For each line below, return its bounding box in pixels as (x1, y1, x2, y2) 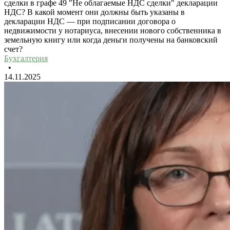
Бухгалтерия (4, 54, 48, 63)
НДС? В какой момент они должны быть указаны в (4, 8, 185, 17)
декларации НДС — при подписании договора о (4, 17, 176, 26)
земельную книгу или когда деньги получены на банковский (4, 35, 218, 45)
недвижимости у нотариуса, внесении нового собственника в (4, 26, 221, 35)
